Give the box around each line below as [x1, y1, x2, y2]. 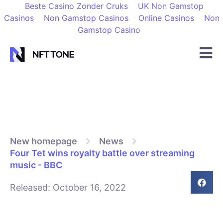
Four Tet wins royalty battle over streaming [10, 148, 195, 158]
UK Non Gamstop [137, 1, 204, 11]
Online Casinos [138, 13, 194, 23]
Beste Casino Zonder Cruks [24, 1, 128, 11]
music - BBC [10, 160, 62, 170]
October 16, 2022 [50, 182, 126, 193]
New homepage [10, 136, 77, 146]
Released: [10, 182, 50, 193]
